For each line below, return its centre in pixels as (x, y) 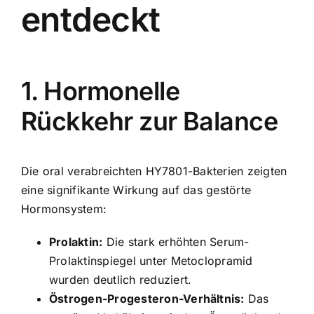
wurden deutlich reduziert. (121, 279)
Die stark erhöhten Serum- (176, 241)
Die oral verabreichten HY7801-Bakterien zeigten (154, 171)
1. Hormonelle (100, 91)
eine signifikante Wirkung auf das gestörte (136, 190)
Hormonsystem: (64, 209)
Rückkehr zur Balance (150, 121)
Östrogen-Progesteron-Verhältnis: (147, 298)
